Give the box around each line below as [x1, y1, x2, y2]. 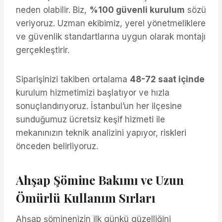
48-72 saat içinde [130, 74, 205, 84]
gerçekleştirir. [16, 45, 69, 55]
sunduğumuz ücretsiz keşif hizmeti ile [16, 114, 165, 124]
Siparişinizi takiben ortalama [16, 74, 130, 84]
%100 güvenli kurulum [89, 4, 185, 15]
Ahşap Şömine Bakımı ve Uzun [16, 171, 184, 188]
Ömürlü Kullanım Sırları [16, 189, 156, 206]
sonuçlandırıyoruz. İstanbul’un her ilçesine [16, 101, 182, 111]
